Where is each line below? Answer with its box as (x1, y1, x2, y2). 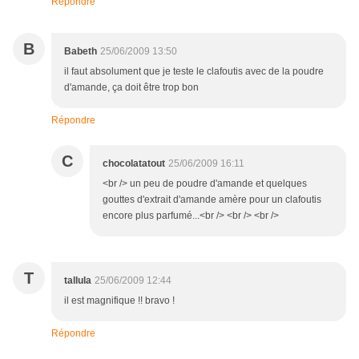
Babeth (64, 46, 97, 58)
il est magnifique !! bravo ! (64, 295, 175, 307)
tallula (64, 275, 91, 287)
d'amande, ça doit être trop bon (64, 82, 199, 94)
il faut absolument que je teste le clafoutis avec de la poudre (64, 66, 324, 78)
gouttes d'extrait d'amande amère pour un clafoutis (103, 194, 321, 206)
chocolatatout (103, 158, 165, 170)
